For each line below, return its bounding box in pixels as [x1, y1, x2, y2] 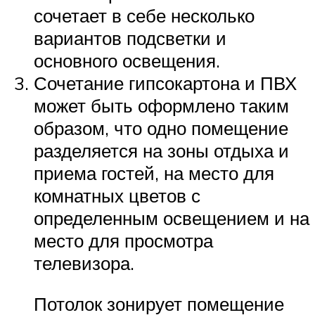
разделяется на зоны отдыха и [34, 139, 289, 162]
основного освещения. [34, 49, 220, 72]
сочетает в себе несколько [34, 4, 255, 27]
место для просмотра [34, 229, 213, 252]
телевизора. [34, 251, 134, 274]
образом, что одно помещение [34, 116, 288, 139]
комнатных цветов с [34, 184, 200, 207]
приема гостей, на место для [34, 161, 274, 184]
